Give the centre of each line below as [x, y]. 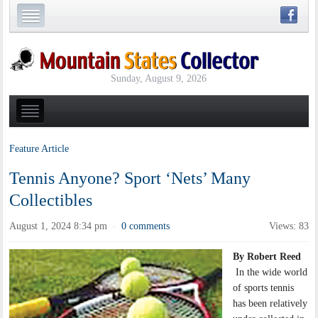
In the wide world [270, 273]
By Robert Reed [267, 257]
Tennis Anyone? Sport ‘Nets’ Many [130, 179]
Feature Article [39, 149]
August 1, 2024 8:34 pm [59, 226]
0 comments [146, 226]
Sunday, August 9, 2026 [159, 78]
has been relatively [270, 304]
